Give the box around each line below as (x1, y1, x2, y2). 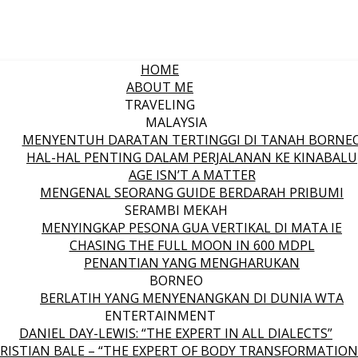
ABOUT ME (126, 78, 193, 96)
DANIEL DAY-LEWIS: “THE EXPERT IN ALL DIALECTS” (19, 324, 332, 342)
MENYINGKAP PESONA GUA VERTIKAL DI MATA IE (42, 219, 342, 237)
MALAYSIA (145, 113, 207, 131)
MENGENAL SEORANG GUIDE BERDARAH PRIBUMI (40, 184, 344, 201)
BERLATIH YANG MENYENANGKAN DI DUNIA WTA (40, 289, 344, 307)
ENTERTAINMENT (104, 307, 216, 324)
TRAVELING (125, 96, 195, 113)
